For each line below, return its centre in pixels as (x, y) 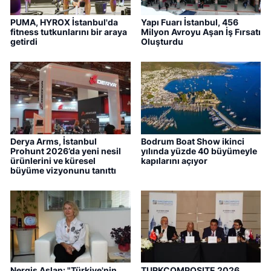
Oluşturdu (162, 41)
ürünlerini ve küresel (53, 160)
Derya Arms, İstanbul (54, 141)
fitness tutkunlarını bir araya (69, 31)
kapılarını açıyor (174, 160)
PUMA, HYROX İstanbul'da (64, 22)
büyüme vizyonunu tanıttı (63, 170)
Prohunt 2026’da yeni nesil (66, 151)
